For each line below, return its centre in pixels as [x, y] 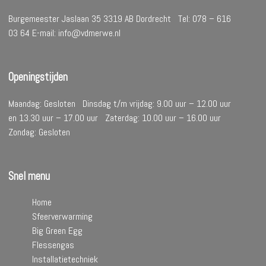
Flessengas [53, 245]
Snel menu [29, 176]
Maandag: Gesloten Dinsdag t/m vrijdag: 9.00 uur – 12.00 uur [120, 103]
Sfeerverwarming [63, 217]
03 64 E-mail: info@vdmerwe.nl [65, 33]
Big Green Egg [58, 231]
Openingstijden [38, 77]
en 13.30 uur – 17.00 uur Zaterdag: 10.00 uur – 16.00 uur [117, 118]
